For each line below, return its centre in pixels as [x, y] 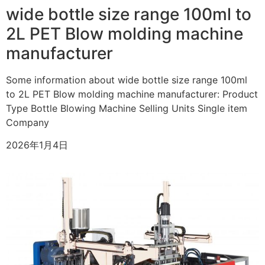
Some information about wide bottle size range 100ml [127, 80]
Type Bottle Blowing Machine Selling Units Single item [127, 108]
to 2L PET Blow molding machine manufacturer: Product [132, 94]
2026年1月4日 [37, 145]
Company [28, 122]
